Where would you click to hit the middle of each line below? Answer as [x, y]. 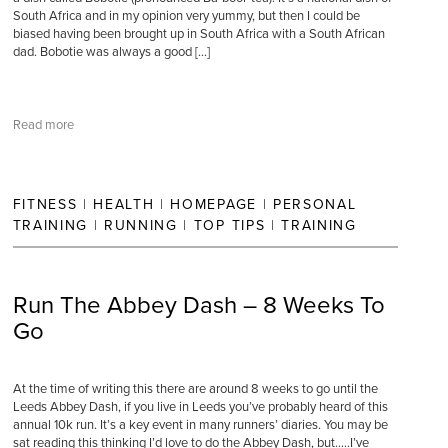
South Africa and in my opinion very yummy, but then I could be [186, 16]
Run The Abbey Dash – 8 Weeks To [198, 305]
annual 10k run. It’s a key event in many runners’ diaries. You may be [200, 425]
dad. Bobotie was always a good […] [111, 52]
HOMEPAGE [213, 204]
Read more [43, 125]
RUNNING [141, 225]
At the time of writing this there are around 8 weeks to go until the [195, 389]
